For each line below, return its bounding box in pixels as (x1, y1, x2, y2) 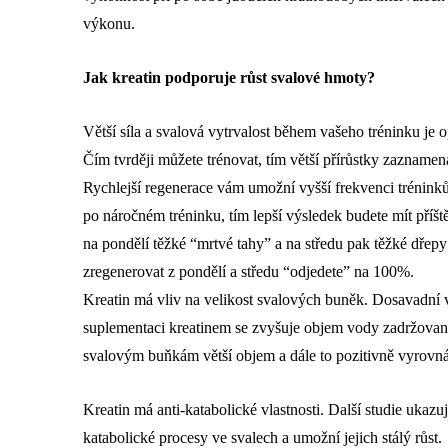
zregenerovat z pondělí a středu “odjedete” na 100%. (83, 263, 414, 281)
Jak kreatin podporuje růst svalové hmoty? (83, 69, 375, 87)
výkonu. (83, 15, 135, 33)
